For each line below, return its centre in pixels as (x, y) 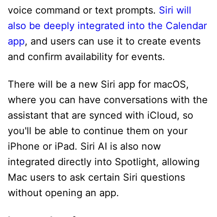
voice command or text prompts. (83, 10)
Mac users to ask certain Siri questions (96, 177)
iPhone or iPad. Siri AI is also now (84, 146)
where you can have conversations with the (108, 100)
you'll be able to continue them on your (98, 131)
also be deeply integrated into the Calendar (107, 25)
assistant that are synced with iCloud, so (101, 115)
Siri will (175, 10)
